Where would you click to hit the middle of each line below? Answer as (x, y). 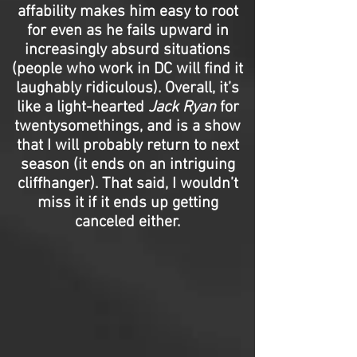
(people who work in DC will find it (127, 69)
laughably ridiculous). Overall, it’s (127, 88)
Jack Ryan (184, 108)
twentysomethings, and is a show (127, 127)
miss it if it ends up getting (127, 203)
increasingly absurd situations (127, 50)
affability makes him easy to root (127, 12)
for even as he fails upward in (127, 31)
